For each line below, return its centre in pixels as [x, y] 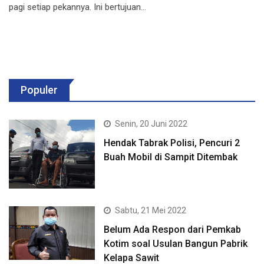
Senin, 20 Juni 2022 [151, 123]
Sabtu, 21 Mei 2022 [151, 210]
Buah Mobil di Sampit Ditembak [171, 157]
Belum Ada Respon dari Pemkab [173, 229]
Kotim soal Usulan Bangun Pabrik [176, 243]
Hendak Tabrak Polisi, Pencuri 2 [172, 143]
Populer [39, 90]
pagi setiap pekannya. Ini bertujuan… [77, 7]
